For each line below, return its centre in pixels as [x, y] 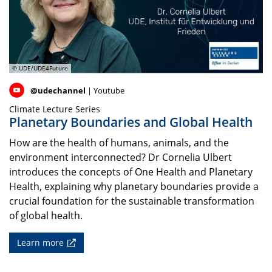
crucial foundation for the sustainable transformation [132, 201]
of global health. [46, 215]
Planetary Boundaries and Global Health [131, 122]
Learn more [40, 242]
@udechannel [58, 90]
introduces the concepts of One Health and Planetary [131, 172]
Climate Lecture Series [55, 109]
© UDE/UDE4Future [40, 69]
